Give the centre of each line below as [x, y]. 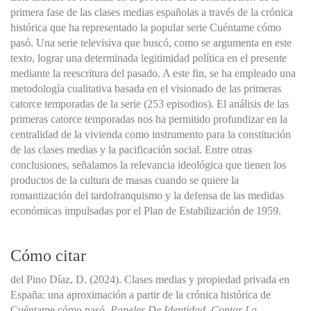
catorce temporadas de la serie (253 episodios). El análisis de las [150, 103]
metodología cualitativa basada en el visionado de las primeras [146, 88]
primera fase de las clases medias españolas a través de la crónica [152, 12]
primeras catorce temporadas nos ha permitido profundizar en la [149, 119]
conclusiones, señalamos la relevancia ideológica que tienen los [148, 165]
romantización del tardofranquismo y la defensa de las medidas [147, 195]
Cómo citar [48, 255]
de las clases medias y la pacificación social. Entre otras [131, 149]
